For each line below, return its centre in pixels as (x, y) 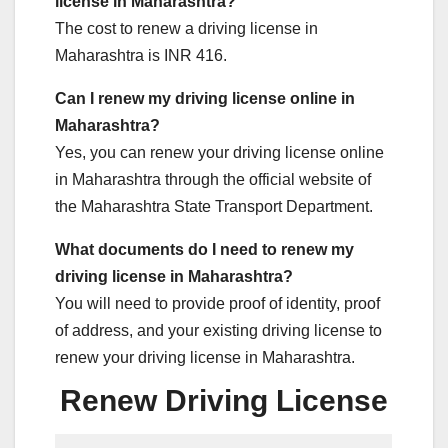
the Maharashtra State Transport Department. (214, 206)
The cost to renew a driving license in (186, 28)
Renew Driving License (224, 400)
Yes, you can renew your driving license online (219, 152)
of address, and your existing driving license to (218, 330)
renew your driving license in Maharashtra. (205, 357)
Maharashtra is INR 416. (141, 55)
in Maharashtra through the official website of (213, 179)
